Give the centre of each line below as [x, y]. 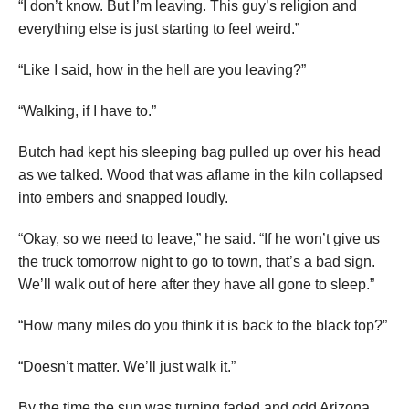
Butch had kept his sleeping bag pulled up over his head [199, 152]
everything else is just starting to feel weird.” [159, 29]
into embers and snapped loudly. [123, 198]
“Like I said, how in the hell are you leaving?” [162, 70]
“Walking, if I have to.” [87, 111]
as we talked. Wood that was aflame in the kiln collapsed [200, 175]
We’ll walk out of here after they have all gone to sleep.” [196, 285]
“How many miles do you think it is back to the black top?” [203, 326]
